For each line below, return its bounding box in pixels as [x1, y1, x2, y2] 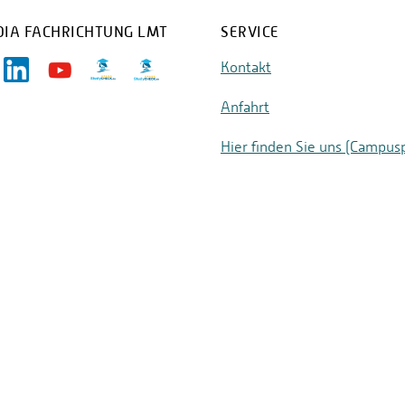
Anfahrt [221, 99, 269, 116]
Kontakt [221, 59, 271, 76]
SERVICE [221, 24, 279, 41]
